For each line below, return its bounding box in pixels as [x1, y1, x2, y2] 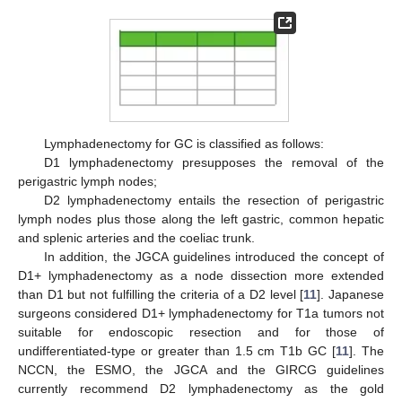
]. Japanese [317, 287, 385, 302]
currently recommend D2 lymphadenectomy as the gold [18, 381, 384, 397]
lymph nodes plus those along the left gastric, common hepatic [18, 212, 384, 227]
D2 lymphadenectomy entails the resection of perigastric [43, 193, 384, 208]
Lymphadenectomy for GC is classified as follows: [43, 136, 324, 152]
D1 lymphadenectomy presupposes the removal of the [43, 155, 384, 170]
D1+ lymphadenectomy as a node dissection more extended [18, 268, 384, 284]
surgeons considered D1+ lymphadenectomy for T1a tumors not [18, 306, 384, 321]
